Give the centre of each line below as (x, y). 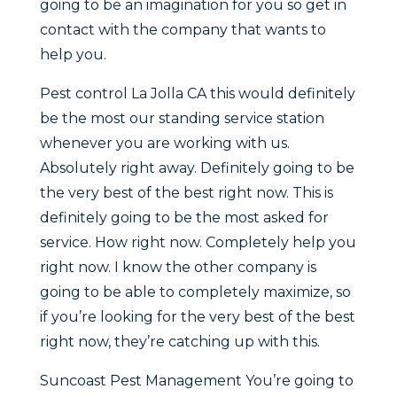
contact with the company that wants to (183, 30)
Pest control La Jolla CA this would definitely (197, 94)
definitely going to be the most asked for (184, 218)
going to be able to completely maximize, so (195, 292)
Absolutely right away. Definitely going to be (197, 168)
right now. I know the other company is (178, 268)
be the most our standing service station (182, 119)
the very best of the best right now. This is (186, 193)
